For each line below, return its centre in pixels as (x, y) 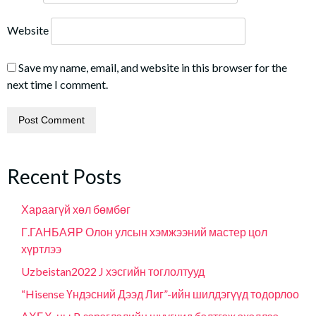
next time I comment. (57, 84)
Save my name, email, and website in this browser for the (153, 67)
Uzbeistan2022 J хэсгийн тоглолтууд (113, 271)
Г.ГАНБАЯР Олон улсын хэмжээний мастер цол (144, 231)
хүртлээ (41, 248)
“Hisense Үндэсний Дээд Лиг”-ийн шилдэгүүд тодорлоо (160, 293)
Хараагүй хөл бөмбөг (76, 209)
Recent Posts (64, 176)
